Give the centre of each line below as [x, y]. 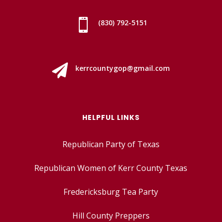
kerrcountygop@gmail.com [122, 68]
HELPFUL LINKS [111, 117]
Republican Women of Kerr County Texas [111, 168]
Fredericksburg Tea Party [111, 192]
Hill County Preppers [111, 215]
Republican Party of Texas [111, 144]
